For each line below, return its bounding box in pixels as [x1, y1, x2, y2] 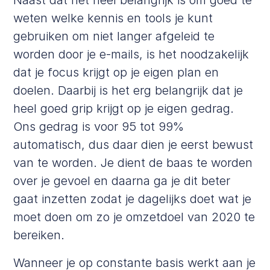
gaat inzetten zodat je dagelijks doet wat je [13, 191, 252, 206]
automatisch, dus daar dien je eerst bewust [13, 137, 254, 152]
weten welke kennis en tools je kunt [13, 10, 213, 25]
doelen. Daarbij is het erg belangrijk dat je [13, 83, 243, 98]
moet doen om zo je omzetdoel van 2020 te [13, 209, 256, 224]
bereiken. [13, 227, 65, 242]
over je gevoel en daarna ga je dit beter [13, 173, 231, 188]
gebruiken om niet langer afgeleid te [13, 28, 215, 43]
